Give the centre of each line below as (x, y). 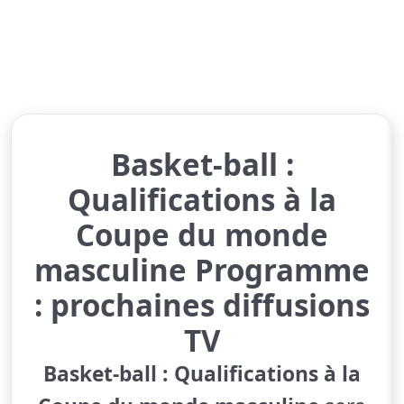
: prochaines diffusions (202, 305)
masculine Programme (202, 270)
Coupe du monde (202, 234)
